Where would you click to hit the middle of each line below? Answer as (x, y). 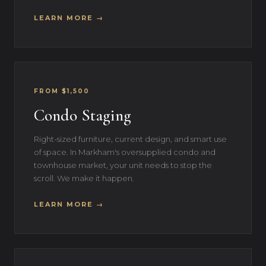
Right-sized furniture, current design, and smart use (130, 139)
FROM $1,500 (62, 91)
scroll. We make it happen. (84, 178)
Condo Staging (83, 115)
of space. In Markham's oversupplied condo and (125, 152)
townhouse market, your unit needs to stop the (123, 165)
